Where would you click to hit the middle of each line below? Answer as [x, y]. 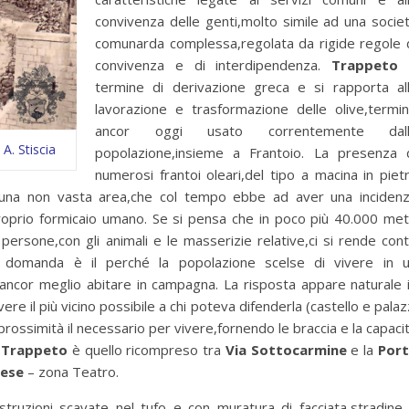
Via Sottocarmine [286, 350]
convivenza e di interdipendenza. [214, 65]
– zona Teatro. [71, 372]
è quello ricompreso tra [147, 350]
